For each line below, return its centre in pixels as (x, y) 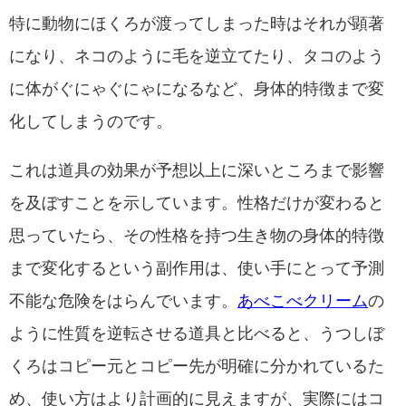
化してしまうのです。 (91, 121)
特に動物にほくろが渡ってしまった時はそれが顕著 (197, 23)
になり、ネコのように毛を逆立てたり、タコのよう (197, 56)
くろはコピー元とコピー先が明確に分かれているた (197, 366)
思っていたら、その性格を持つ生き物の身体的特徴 (197, 235)
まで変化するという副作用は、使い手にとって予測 (197, 268)
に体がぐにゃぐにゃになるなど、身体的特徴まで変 (197, 88)
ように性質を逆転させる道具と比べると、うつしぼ (197, 333)
